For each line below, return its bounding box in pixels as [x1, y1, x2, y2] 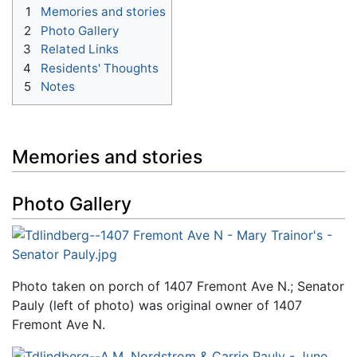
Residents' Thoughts [41, 60, 159, 76]
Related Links [41, 41, 119, 57]
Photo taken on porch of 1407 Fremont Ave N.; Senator [12, 278, 344, 295]
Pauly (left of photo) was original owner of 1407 [12, 297, 302, 314]
